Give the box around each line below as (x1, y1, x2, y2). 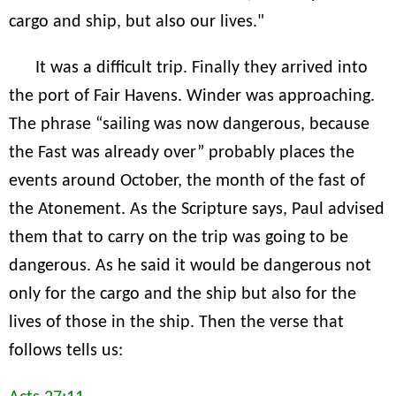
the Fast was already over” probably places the (9, 144, 354, 163)
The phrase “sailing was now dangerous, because (9, 116, 369, 134)
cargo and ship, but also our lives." (9, 13, 264, 32)
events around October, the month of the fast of (9, 172, 365, 191)
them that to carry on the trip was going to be (9, 229, 348, 247)
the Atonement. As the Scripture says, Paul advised (9, 201, 385, 219)
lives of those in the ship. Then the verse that (9, 314, 344, 332)
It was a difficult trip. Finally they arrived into (35, 59, 368, 78)
